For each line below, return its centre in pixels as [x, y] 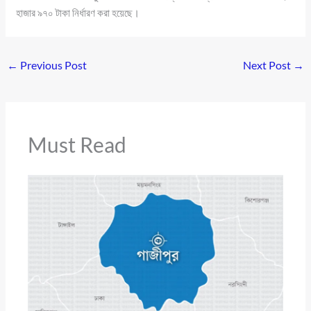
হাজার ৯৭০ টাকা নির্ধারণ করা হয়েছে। [78, 13]
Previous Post [53, 65]
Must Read [77, 145]
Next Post [268, 65]
